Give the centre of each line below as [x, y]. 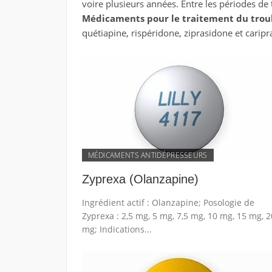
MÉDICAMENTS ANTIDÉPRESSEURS [148, 155]
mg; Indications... [117, 229]
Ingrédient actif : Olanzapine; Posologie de [168, 202]
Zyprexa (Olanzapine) [140, 179]
